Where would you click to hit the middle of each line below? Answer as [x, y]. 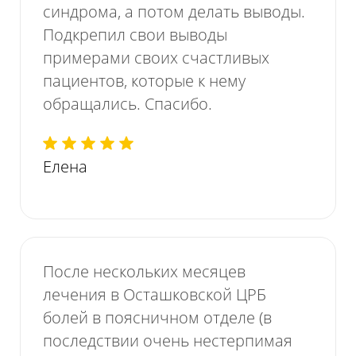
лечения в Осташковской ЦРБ [155, 295]
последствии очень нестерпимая [168, 341]
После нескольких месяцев [145, 272]
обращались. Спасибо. [128, 103]
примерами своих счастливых [157, 57]
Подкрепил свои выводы [135, 34]
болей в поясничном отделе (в [158, 318]
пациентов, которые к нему [145, 80]
